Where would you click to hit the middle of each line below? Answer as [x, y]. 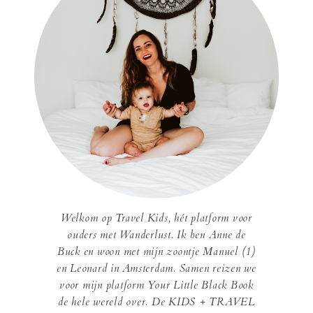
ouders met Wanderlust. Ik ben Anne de [156, 234]
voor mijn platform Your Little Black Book [156, 285]
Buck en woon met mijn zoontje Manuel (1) [156, 251]
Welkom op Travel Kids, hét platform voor [156, 218]
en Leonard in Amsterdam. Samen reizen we [156, 268]
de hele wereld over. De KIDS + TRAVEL [156, 301]
